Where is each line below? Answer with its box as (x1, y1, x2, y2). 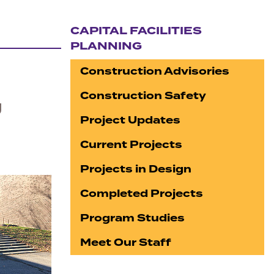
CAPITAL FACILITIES (70, 23, 202, 39)
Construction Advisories (80, 64, 230, 79)
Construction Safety (80, 88, 207, 103)
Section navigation (70, 50, 143, 59)
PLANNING (70, 39, 143, 54)
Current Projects (80, 137, 183, 152)
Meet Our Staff (80, 235, 172, 250)
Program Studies (80, 210, 185, 226)
